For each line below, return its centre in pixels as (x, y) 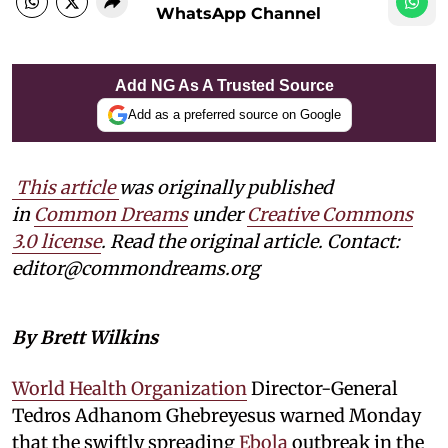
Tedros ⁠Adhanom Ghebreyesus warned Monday (216, 415)
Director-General (322, 388)
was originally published (226, 187)
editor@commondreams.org (136, 268)
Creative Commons (330, 214)
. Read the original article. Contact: (250, 241)
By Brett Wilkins (85, 337)
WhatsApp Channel (238, 13)
